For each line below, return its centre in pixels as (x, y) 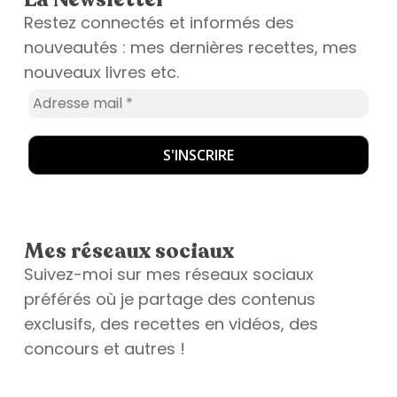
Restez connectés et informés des (159, 23)
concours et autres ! (104, 349)
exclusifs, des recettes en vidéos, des (171, 324)
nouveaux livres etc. (101, 72)
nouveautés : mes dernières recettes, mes (190, 47)
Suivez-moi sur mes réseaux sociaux (168, 274)
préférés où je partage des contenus (169, 299)
